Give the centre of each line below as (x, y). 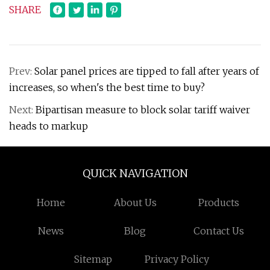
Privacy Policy (177, 259)
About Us (135, 202)
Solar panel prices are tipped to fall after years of (147, 71)
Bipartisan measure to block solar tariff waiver (143, 110)
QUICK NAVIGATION (135, 173)
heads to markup (49, 126)
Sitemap (93, 259)
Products (219, 202)
